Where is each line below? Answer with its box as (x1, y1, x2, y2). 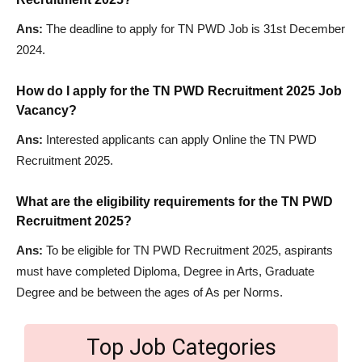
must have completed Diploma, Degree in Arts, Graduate (16, 263, 314, 278)
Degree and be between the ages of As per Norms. (16, 284, 283, 299)
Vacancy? (16, 103, 77, 117)
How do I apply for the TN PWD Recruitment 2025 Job (16, 83, 342, 98)
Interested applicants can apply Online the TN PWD (43, 132, 317, 146)
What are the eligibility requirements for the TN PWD (16, 194, 333, 208)
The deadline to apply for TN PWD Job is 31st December (43, 21, 345, 36)
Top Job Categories (86, 334, 276, 360)
